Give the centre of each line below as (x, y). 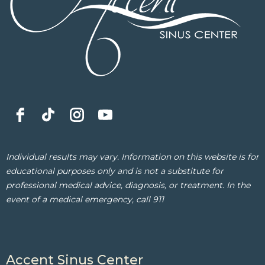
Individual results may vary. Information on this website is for (132, 157)
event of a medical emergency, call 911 (85, 199)
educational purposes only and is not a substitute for (115, 171)
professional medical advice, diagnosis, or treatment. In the (128, 185)
